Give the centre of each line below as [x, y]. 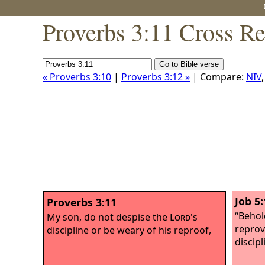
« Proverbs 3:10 [77, 77]
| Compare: [218, 77]
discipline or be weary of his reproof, [129, 230]
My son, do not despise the [108, 217]
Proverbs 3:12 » [156, 77]
